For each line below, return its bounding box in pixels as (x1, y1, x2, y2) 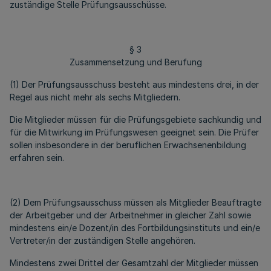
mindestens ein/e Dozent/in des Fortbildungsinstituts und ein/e (10, 223, 260, 233)
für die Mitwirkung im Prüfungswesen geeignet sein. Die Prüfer (10, 127, 259, 137)
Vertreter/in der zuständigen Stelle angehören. (10, 235, 195, 246)
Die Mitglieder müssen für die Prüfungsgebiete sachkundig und (10, 114, 261, 125)
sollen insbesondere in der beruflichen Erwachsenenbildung (10, 140, 246, 150)
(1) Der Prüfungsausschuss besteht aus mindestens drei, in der (10, 79, 259, 90)
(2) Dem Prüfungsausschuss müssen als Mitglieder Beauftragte (10, 197, 261, 207)
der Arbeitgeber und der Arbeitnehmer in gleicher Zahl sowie (10, 210, 251, 220)
